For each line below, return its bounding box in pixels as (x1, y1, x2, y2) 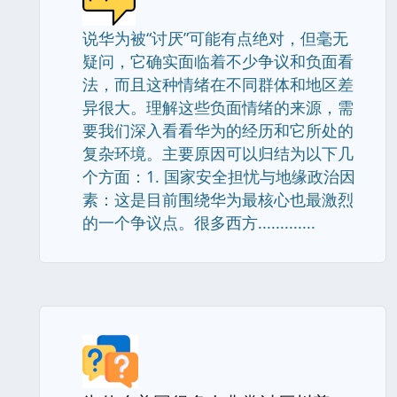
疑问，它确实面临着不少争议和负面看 (82, 51, 354, 72)
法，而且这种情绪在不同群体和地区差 (82, 74, 354, 95)
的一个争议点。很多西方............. (82, 212, 315, 233)
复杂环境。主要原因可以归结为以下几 (82, 143, 354, 164)
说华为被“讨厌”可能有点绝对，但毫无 (82, 27, 348, 49)
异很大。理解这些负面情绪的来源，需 (82, 97, 354, 118)
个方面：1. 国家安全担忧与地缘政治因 (82, 166, 355, 187)
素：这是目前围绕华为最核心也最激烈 (82, 189, 354, 210)
